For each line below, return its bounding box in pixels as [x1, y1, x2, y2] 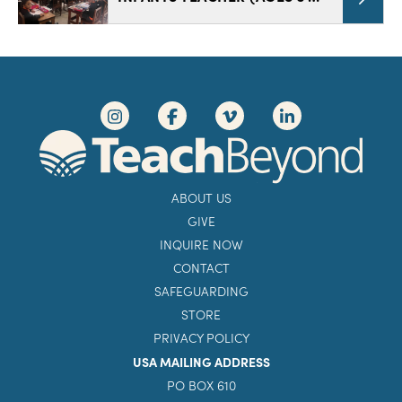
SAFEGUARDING [153, 283, 249, 301]
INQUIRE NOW [159, 236, 243, 254]
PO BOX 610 [166, 377, 236, 395]
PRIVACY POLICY [153, 329, 249, 347]
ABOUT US [170, 189, 232, 207]
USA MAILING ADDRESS [132, 353, 270, 371]
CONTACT [172, 259, 230, 277]
